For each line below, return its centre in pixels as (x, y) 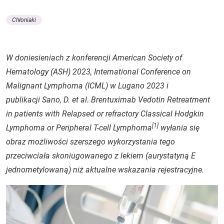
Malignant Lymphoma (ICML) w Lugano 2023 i (87, 86)
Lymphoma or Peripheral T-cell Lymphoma (79, 128)
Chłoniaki (24, 20)
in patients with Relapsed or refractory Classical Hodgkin (105, 114)
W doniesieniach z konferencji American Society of (94, 58)
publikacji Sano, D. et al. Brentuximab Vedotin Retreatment (108, 100)
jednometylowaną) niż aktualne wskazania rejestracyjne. (105, 170)
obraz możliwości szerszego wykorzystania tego (90, 142)
